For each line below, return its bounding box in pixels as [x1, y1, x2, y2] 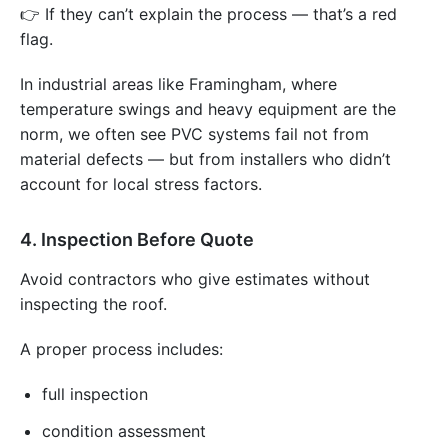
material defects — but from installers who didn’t [20, 149, 391, 170]
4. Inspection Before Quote [20, 229, 254, 251]
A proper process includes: [20, 339, 223, 360]
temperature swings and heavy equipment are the [20, 99, 396, 120]
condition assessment [42, 421, 206, 442]
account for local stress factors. [20, 174, 262, 195]
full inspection [42, 384, 148, 405]
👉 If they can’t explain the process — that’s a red [20, 4, 397, 25]
